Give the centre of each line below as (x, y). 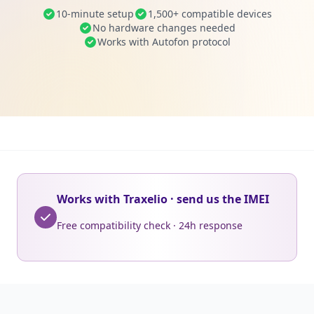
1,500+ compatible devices (210, 14)
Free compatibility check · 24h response (150, 225)
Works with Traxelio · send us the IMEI (163, 199)
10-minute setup (95, 14)
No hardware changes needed (164, 28)
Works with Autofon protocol (164, 42)
